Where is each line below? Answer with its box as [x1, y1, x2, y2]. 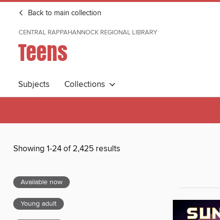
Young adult [21, 199, 56, 209]
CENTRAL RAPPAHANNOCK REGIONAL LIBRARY [19, 28, 157, 36]
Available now [21, 178, 62, 187]
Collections [64, 79, 109, 90]
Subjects [18, 79, 50, 90]
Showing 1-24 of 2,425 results [13, 143, 120, 155]
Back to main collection [26, 9, 101, 18]
